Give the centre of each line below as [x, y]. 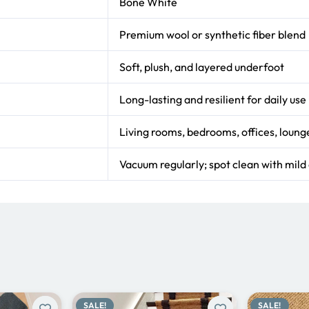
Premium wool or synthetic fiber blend [212, 35]
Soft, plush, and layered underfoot [202, 67]
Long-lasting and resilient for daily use [213, 100]
